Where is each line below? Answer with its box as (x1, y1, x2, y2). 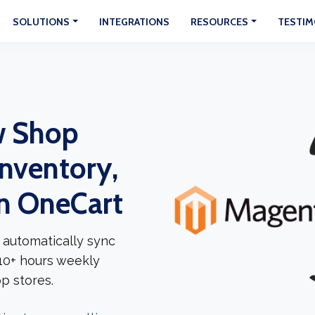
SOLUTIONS (13, 15, 70, 28)
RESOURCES (191, 15, 249, 28)
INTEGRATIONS (99, 15, 170, 28)
